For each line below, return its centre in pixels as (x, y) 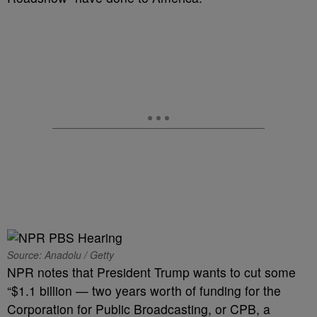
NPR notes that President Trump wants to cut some (151, 272)
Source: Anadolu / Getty (60, 255)
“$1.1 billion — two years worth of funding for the (144, 290)
